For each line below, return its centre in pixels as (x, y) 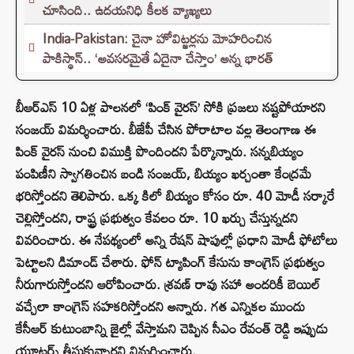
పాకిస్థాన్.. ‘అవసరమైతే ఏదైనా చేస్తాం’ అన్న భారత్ (158, 58)
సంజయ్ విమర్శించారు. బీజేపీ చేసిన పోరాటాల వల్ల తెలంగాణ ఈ (166, 130)
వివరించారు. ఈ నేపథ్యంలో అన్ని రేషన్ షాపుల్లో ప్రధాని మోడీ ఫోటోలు (177, 240)
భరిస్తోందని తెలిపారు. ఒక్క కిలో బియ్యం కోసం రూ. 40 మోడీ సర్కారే (175, 196)
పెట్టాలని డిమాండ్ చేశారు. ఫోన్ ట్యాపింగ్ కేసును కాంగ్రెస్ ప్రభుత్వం (170, 262)
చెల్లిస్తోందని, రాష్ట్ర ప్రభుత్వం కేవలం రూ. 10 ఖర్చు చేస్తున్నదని (157, 218)
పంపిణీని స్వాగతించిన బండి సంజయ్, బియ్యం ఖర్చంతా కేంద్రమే (164, 174)
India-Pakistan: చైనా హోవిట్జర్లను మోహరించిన (157, 39)
